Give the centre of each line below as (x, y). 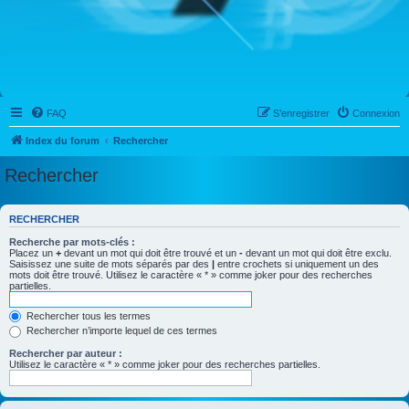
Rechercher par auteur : (66, 353)
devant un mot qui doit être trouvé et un (150, 252)
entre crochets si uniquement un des (297, 263)
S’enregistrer (301, 113)
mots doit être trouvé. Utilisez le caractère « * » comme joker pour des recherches (191, 274)
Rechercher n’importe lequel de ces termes (121, 331)
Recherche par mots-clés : (72, 241)
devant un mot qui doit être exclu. (317, 252)
